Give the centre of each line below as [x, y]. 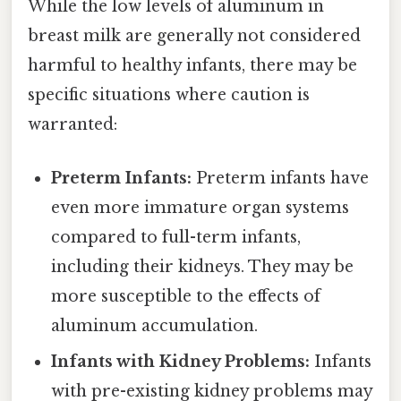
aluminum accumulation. [155, 325]
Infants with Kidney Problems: [181, 361]
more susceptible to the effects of [186, 296]
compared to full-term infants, [176, 237]
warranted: [73, 125]
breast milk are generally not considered [194, 36]
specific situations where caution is [169, 95]
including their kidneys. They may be [203, 266]
